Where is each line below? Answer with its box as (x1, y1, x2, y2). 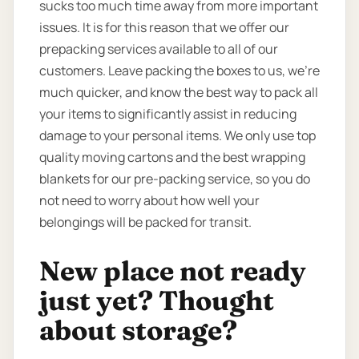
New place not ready (39, 253, 306, 288)
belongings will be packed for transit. (39, 212, 252, 231)
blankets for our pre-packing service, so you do (39, 169, 310, 188)
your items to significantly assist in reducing (39, 104, 296, 123)
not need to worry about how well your (39, 191, 260, 209)
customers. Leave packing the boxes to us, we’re (39, 61, 320, 79)
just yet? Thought (39, 283, 274, 317)
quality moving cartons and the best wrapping (39, 147, 305, 166)
